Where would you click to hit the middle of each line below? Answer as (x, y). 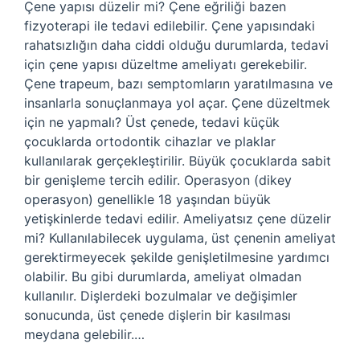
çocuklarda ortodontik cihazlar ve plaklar (150, 141)
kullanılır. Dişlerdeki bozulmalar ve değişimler (161, 296)
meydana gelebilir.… (84, 334)
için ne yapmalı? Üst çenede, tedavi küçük (152, 122)
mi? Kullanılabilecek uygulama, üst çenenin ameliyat (180, 238)
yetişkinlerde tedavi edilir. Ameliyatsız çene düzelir (178, 219)
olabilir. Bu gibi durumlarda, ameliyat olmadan (163, 276)
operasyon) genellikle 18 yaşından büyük (147, 199)
